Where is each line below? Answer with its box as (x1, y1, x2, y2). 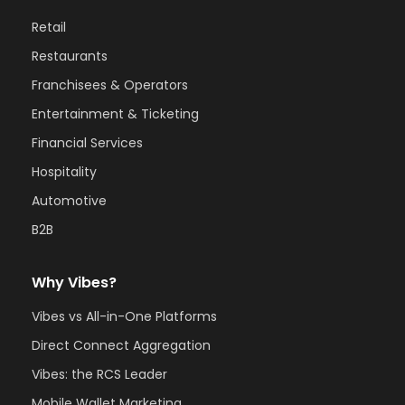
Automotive (32, 191, 107, 210)
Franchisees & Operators (32, 75, 188, 94)
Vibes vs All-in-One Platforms (32, 306, 217, 325)
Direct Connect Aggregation (32, 335, 211, 354)
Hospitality (32, 162, 97, 181)
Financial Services (32, 133, 143, 152)
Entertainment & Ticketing (32, 104, 199, 123)
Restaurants (32, 46, 108, 65)
